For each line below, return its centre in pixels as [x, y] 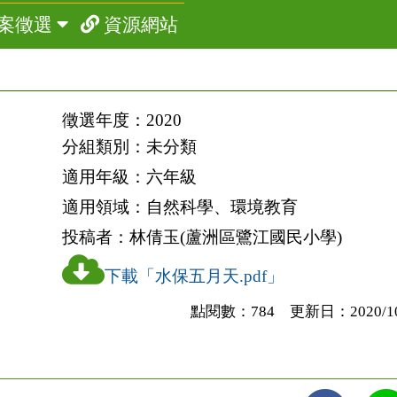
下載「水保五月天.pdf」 [194, 276]
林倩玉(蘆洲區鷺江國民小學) [235, 237]
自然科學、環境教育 [222, 207]
